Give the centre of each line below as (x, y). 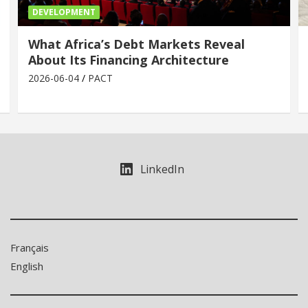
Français (30, 247)
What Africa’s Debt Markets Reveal (136, 44)
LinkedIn (162, 169)
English (27, 266)
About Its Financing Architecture (129, 59)
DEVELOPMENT (64, 12)
